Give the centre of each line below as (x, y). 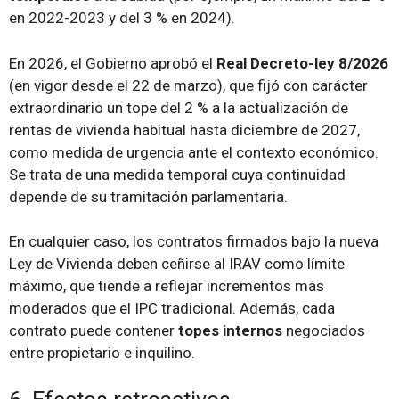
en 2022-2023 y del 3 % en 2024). (122, 18)
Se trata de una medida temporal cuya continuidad (177, 174)
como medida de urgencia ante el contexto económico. (194, 152)
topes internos (230, 331)
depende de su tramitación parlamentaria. (148, 196)
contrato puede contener (94, 331)
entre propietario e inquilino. (102, 353)
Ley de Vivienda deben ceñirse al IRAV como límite (177, 264)
